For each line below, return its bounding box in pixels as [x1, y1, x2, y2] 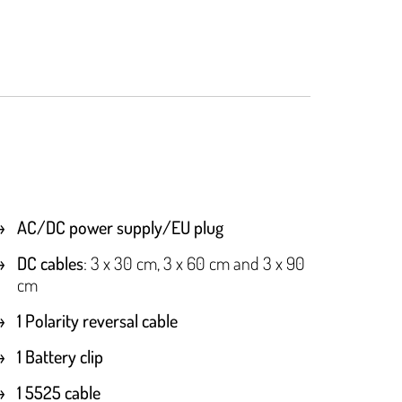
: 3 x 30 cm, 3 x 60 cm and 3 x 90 [83, 251, 306, 275]
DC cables [17, 251, 84, 275]
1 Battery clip [17, 345, 104, 369]
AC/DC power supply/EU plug [17, 215, 224, 240]
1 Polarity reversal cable [17, 309, 179, 333]
